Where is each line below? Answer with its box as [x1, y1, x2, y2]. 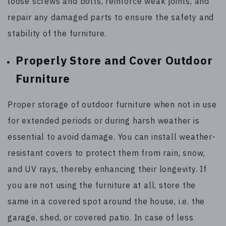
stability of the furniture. [8, 28, 107, 38]
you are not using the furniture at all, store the [8, 180, 196, 191]
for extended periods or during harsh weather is [8, 116, 200, 126]
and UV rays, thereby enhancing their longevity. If [8, 164, 207, 175]
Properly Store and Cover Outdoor [16, 52, 213, 68]
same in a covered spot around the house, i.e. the [8, 196, 205, 207]
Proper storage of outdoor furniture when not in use [8, 99, 217, 110]
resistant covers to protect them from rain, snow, [8, 148, 206, 158]
